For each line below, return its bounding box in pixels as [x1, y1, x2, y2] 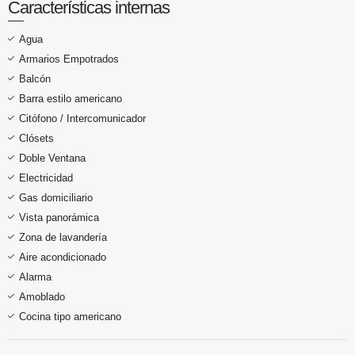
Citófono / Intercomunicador [19, 112, 146, 124]
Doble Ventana [19, 151, 86, 164]
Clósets [19, 132, 54, 144]
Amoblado [19, 290, 65, 303]
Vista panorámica [19, 211, 99, 223]
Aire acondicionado [19, 250, 106, 263]
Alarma [19, 270, 52, 283]
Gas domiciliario [19, 191, 93, 204]
